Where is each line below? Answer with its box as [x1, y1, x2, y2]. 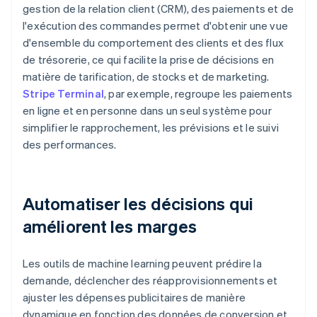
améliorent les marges [23, 215, 197, 238]
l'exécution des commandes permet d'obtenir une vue [23, 18, 289, 33]
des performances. [23, 137, 117, 152]
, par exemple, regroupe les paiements [104, 86, 293, 101]
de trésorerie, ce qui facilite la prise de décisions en [23, 52, 275, 67]
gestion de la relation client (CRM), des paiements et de [23, 1, 294, 16]
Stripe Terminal [23, 86, 104, 101]
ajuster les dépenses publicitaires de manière [23, 290, 246, 305]
